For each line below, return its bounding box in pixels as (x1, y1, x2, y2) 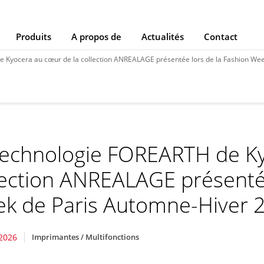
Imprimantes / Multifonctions (32, 231, 140, 242)
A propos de (71, 31, 121, 42)
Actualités (141, 31, 184, 42)
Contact (204, 31, 237, 42)
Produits (16, 31, 51, 42)
